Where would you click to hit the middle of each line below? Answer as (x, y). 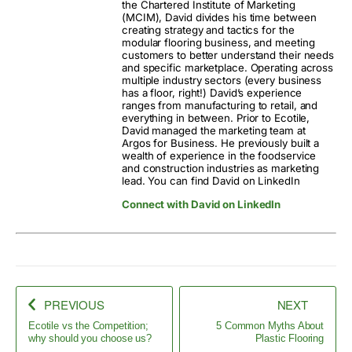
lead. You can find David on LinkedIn (211, 181)
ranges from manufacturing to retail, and (220, 106)
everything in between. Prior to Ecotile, (216, 118)
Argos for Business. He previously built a (221, 143)
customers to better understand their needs (228, 55)
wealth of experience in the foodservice (219, 156)
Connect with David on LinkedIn (202, 204)
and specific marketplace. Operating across (228, 68)
